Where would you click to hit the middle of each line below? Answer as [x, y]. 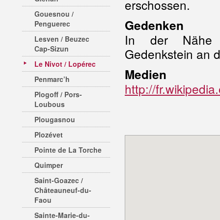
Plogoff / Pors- [58, 94]
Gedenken [154, 25]
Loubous [50, 104]
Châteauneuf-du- [63, 190]
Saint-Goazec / [59, 180]
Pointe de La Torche [68, 150]
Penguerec [52, 24]
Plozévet [49, 135]
